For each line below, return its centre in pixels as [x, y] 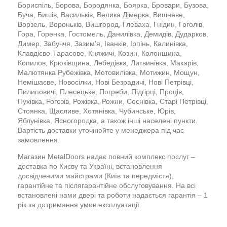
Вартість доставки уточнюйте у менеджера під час [101, 130]
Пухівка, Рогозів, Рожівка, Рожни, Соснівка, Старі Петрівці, [113, 101]
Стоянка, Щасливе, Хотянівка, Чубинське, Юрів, [97, 111]
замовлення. [39, 140]
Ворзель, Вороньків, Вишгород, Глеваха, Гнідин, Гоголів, [111, 24]
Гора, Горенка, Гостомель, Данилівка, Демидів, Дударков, [113, 34]
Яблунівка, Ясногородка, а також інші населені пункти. [108, 120]
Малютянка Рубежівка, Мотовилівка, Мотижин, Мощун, [109, 72]
